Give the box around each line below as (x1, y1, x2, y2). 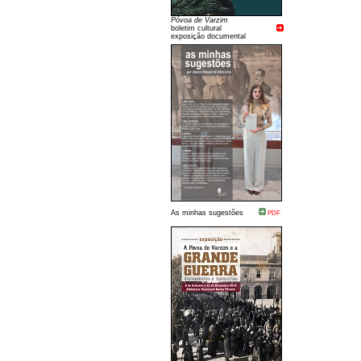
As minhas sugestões (171, 209, 243, 217)
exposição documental (171, 32, 246, 40)
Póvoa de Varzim (171, 16, 228, 24)
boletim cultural (171, 24, 222, 32)
